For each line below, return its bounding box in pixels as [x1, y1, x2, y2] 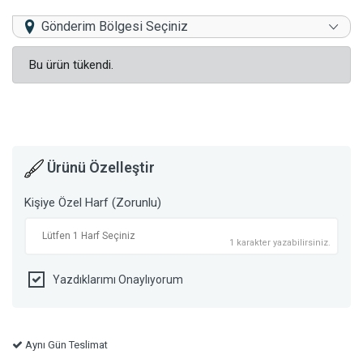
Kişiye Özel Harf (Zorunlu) [24, 195, 161, 211]
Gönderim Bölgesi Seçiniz [41, 19, 188, 35]
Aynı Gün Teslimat [23, 339, 108, 352]
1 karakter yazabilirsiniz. [229, 237, 331, 249]
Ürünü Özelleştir [44, 159, 155, 177]
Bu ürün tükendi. [29, 58, 113, 73]
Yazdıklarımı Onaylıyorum [53, 273, 183, 287]
